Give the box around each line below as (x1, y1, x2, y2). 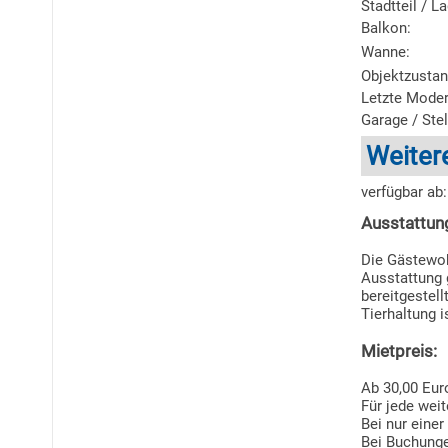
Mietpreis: (361, 341, 437, 361)
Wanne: (361, 43, 410, 61)
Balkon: (361, 19, 411, 37)
